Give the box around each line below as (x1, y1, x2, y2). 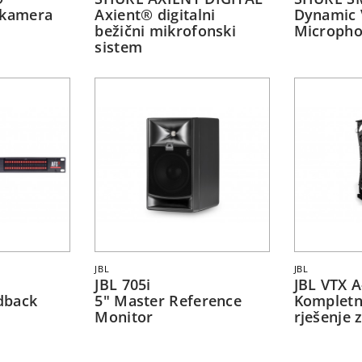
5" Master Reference (95, 291, 242, 311)
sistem (95, 37, 143, 57)
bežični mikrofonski (95, 21, 237, 41)
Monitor (95, 307, 154, 327)
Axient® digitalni (95, 5, 216, 25)
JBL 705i (95, 275, 151, 295)
